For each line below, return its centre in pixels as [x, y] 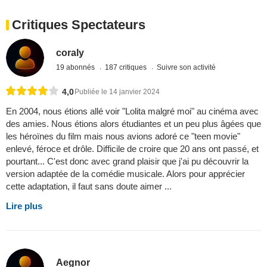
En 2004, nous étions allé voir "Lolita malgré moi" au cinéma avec [132, 111]
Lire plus [24, 206]
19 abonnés [77, 67]
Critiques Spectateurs [79, 24]
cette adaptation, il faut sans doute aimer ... [89, 187]
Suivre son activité [187, 67]
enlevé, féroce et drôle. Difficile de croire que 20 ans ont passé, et [132, 149]
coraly [70, 52]
